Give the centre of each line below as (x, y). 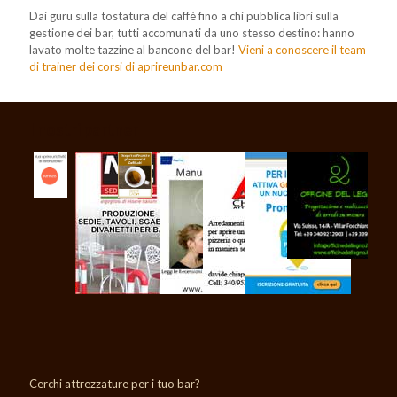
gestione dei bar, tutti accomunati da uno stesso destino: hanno (192, 33)
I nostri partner (84, 130)
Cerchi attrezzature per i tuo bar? (115, 384)
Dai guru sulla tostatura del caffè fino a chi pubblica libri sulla (184, 16)
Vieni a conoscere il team (302, 50)
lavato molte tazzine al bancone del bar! (134, 50)
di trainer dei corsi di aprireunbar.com (126, 67)
